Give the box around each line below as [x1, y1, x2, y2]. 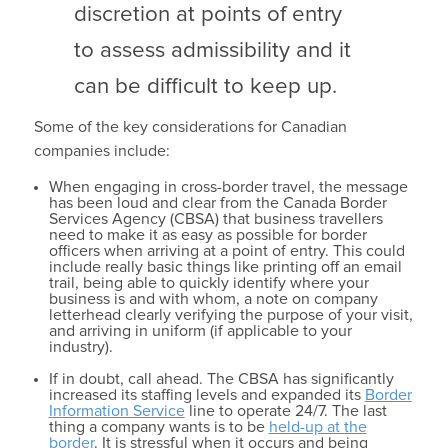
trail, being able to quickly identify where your [48, 275, 369, 292]
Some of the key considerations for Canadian [33, 119, 347, 136]
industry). [48, 339, 113, 356]
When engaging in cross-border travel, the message [48, 179, 408, 196]
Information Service [48, 403, 185, 420]
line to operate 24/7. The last [184, 403, 387, 420]
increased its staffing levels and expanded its [48, 387, 365, 404]
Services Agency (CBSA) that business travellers [48, 211, 383, 228]
